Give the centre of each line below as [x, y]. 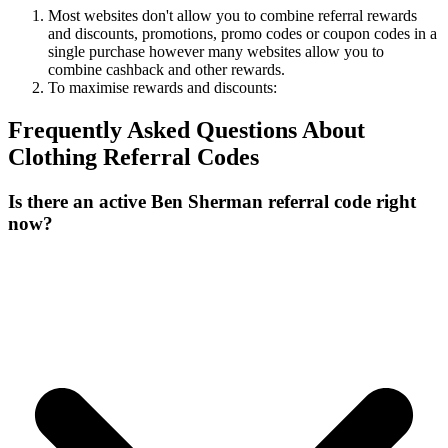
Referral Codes [178, 156]
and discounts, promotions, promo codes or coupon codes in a [242, 33]
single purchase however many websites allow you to [216, 51]
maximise [101, 87]
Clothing [52, 156]
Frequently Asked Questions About [186, 129]
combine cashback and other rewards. [166, 69]
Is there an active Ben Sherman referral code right [212, 201]
